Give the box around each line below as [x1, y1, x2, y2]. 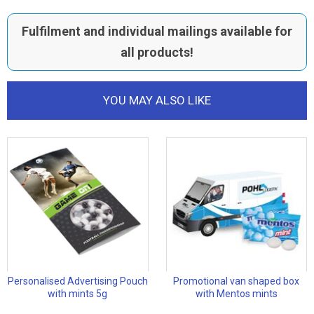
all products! [121, 45, 193, 60]
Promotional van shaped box [173, 275, 300, 287]
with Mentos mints [195, 288, 278, 300]
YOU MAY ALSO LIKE [103, 93, 211, 108]
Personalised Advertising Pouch [7, 275, 148, 287]
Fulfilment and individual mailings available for [22, 24, 292, 39]
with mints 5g [48, 288, 108, 300]
